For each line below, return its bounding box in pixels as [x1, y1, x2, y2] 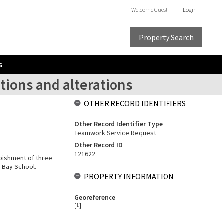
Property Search [139, 32, 194, 42]
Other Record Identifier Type [74, 119, 163, 128]
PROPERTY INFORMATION [83, 171, 174, 181]
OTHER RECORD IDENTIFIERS [83, 98, 186, 108]
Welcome [131, 6, 154, 13]
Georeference [74, 193, 115, 202]
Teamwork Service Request [74, 128, 156, 137]
